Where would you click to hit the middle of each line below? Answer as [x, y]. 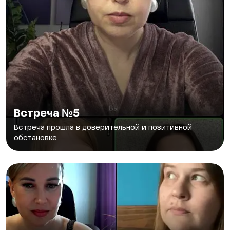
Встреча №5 [47, 114]
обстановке [35, 138]
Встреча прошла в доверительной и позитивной [103, 128]
